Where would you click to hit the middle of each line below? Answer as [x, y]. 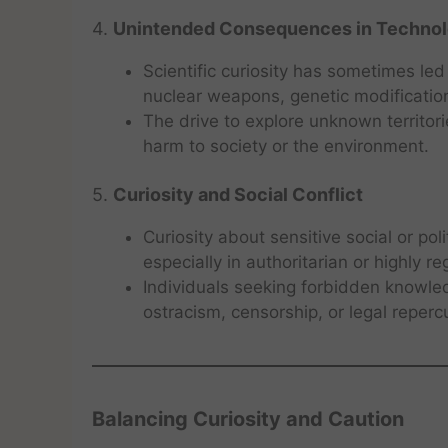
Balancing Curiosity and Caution [248, 419]
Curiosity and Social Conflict [238, 194]
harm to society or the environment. [286, 145]
